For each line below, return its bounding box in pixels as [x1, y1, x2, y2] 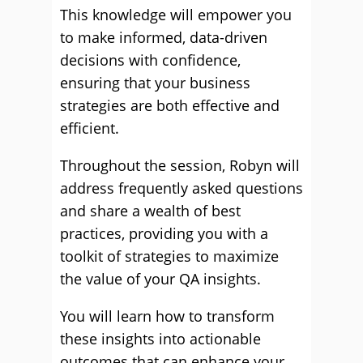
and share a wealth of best [60, 201, 241, 220]
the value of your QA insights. [60, 269, 261, 288]
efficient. [60, 118, 119, 138]
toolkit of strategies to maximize [60, 246, 279, 266]
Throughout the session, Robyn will [60, 156, 300, 175]
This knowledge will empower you [60, 5, 292, 24]
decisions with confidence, [60, 50, 241, 70]
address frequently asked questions [60, 178, 303, 198]
